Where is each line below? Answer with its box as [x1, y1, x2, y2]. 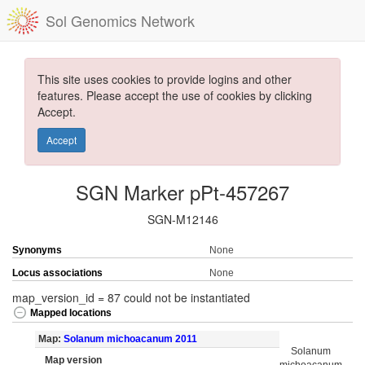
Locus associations [12, 267, 103, 279]
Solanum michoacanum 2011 [63, 333, 197, 345]
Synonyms [12, 244, 62, 256]
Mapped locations [30, 307, 112, 319]
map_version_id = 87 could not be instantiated [12, 289, 250, 306]
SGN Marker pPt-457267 [76, 178, 289, 206]
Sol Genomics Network [46, 10, 195, 31]
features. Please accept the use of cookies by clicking [37, 87, 312, 103]
